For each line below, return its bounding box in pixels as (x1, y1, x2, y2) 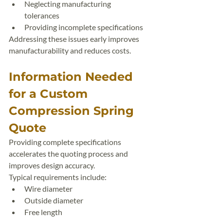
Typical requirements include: (9, 172, 107, 182)
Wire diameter (24, 184, 73, 193)
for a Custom (9, 87, 91, 101)
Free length (24, 207, 62, 217)
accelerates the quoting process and (9, 149, 129, 158)
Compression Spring (9, 104, 137, 118)
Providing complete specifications (9, 137, 123, 146)
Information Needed (9, 70, 136, 84)
